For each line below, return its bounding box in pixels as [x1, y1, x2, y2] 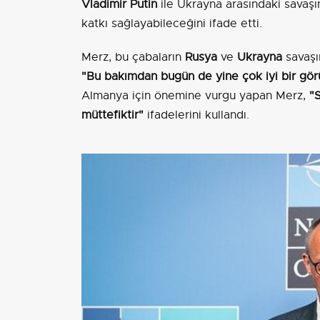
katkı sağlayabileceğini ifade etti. [81, 16, 262, 31]
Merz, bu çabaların [81, 50, 185, 65]
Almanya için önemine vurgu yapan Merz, [81, 89, 309, 104]
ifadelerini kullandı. [144, 108, 249, 123]
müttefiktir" [81, 108, 144, 123]
